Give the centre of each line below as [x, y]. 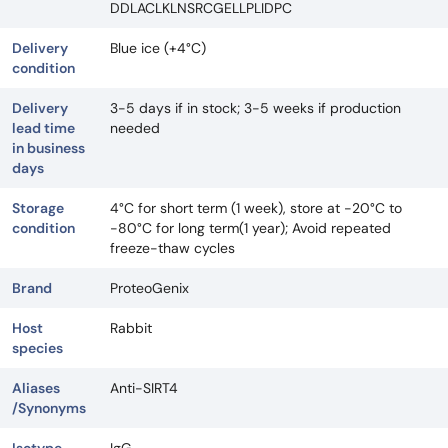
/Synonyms [49, 407]
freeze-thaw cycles [172, 247]
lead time [43, 127]
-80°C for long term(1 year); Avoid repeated [250, 227]
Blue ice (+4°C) [158, 47]
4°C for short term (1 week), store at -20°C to [256, 207]
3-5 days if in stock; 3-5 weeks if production [255, 107]
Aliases [36, 387]
